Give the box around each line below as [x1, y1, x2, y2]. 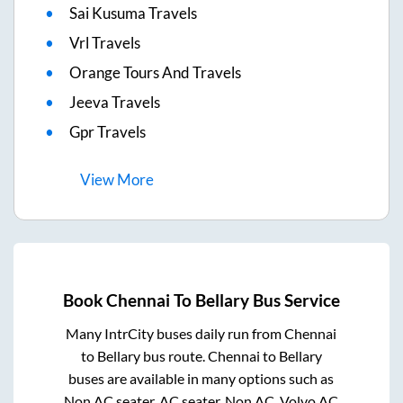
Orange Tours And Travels [69, 63, 241, 83]
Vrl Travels [69, 33, 140, 53]
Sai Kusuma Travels [69, 4, 197, 23]
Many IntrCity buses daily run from [66, 324, 285, 342]
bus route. [139, 346, 208, 364]
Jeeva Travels [69, 93, 160, 112]
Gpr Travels [69, 122, 146, 142]
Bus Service [249, 290, 340, 310]
